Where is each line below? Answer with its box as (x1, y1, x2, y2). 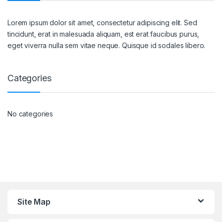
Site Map (17, 197, 51, 207)
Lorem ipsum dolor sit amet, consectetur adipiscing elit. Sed (7, 18, 197, 27)
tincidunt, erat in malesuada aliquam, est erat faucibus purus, (7, 29, 200, 38)
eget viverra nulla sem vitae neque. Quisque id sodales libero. (7, 41, 206, 50)
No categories (7, 110, 54, 118)
